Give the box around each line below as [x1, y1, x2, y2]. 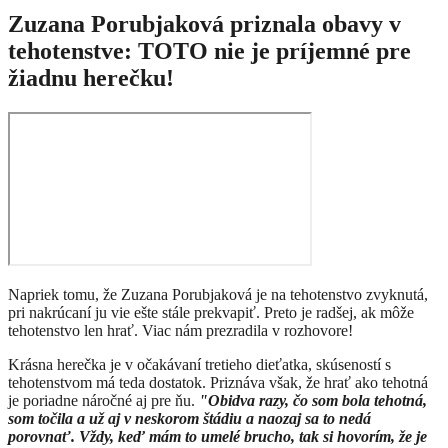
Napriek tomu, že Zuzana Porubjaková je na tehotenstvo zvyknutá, [8, 286, 428, 304]
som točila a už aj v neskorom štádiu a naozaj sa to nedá [8, 410, 371, 428]
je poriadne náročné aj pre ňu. [8, 392, 195, 410]
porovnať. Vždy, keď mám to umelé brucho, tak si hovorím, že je [8, 428, 427, 446]
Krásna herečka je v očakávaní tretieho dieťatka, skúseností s [8, 356, 391, 374]
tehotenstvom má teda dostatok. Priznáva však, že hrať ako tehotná [8, 374, 428, 392]
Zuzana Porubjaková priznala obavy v [8, 11, 401, 38]
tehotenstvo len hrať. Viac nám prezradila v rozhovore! [8, 322, 353, 340]
